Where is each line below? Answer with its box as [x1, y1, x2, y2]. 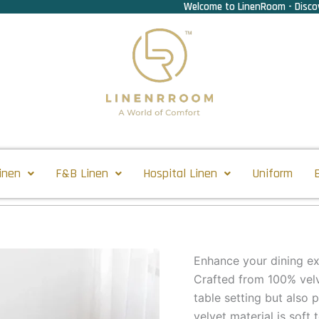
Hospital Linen [143, 164, 217, 182]
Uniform [252, 164, 293, 182]
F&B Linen [56, 164, 108, 182]
